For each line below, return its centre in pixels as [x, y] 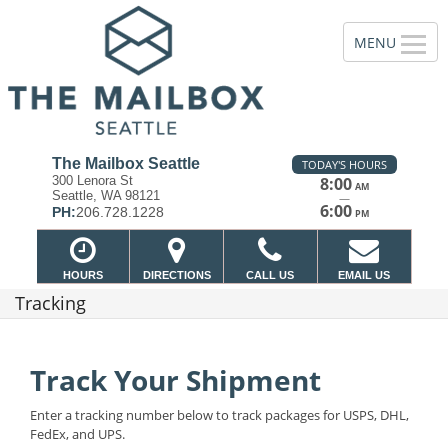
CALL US [270, 274]
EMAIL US [364, 274]
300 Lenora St [92, 180]
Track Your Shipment [175, 380]
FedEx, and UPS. [77, 434]
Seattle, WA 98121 [105, 195]
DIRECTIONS [176, 274]
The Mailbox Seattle [125, 163]
